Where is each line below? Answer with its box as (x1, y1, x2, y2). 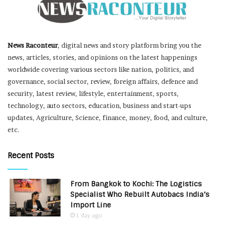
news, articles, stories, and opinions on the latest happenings (8, 53, 197, 62)
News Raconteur (8, 41, 58, 50)
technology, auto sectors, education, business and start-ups (8, 101, 191, 110)
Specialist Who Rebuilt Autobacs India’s (70, 190, 209, 199)
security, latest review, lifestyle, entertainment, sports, (8, 89, 179, 98)
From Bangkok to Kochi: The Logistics (70, 179, 202, 189)
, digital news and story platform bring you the (58, 41, 201, 50)
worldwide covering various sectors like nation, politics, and (8, 65, 194, 74)
